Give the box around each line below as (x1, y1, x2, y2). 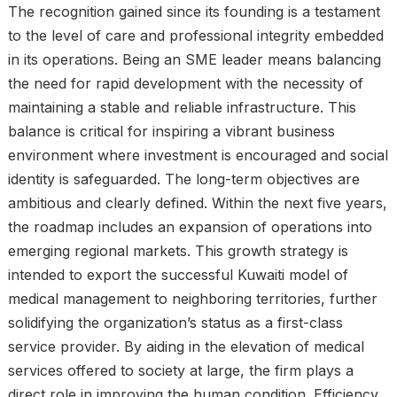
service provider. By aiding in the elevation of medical (7, 338, 364, 355)
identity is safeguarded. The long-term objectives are (7, 170, 360, 188)
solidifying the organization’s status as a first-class (7, 314, 343, 331)
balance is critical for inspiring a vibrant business (7, 122, 335, 140)
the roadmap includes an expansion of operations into (7, 218, 372, 236)
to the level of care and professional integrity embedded (7, 27, 384, 44)
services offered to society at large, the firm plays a (7, 362, 354, 379)
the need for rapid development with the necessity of (7, 74, 363, 92)
